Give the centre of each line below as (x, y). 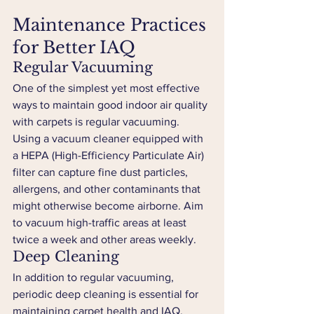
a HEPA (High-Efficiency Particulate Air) (110, 155)
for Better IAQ (74, 47)
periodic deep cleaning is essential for (107, 294)
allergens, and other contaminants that (108, 189)
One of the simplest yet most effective (108, 88)
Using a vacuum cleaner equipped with (109, 138)
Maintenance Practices (112, 25)
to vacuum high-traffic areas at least (101, 223)
